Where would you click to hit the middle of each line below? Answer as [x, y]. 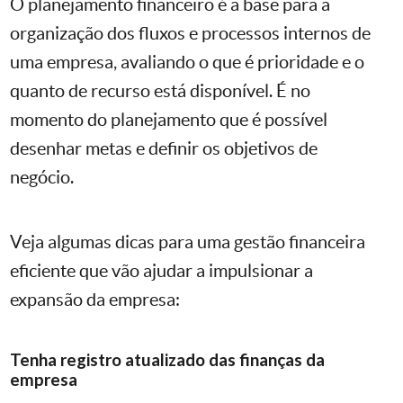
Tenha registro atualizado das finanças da [167, 360]
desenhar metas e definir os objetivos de [164, 149]
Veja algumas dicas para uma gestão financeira [188, 242]
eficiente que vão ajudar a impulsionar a [161, 271]
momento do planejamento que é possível [169, 120]
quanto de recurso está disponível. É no [160, 91]
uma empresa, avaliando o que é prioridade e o [187, 63]
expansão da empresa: [95, 300]
